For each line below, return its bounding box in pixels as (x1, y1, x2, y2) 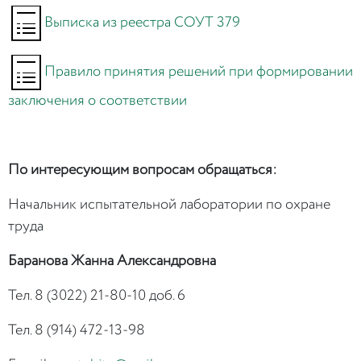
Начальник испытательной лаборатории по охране (8, 194, 330, 216)
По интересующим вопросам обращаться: (8, 160, 277, 181)
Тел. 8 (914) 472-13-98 (8, 320, 145, 342)
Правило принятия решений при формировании (44, 60, 353, 82)
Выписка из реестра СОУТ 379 (44, 11, 240, 33)
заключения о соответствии (8, 90, 187, 112)
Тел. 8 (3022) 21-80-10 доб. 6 (8, 285, 185, 307)
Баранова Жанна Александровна (8, 251, 216, 272)
